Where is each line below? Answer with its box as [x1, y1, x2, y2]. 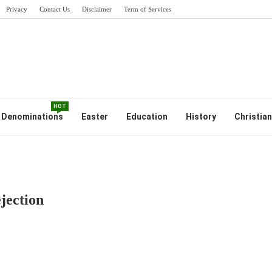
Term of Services [124, 5, 171, 13]
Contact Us [39, 5, 70, 13]
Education [126, 112, 168, 121]
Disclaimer [82, 5, 112, 13]
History [185, 112, 216, 121]
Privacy [6, 5, 27, 13]
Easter [81, 112, 108, 121]
